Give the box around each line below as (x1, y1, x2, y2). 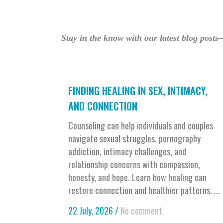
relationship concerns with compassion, (68, 158, 200, 171)
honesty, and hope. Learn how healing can (68, 171, 207, 184)
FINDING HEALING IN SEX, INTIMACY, (68, 83, 208, 99)
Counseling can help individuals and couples (68, 119, 213, 132)
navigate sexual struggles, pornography (68, 132, 201, 145)
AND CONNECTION (68, 99, 140, 114)
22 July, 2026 (68, 204, 113, 218)
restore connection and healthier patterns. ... (68, 184, 220, 197)
